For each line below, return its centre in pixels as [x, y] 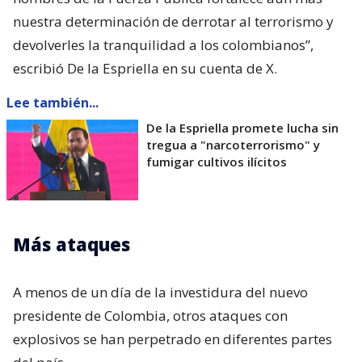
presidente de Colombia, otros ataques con [150, 315]
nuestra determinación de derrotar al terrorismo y [173, 21]
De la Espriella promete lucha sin [242, 127]
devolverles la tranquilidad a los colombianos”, [163, 44]
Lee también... [53, 102]
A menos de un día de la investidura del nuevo [160, 292]
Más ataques [72, 244]
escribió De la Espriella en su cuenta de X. [145, 68]
